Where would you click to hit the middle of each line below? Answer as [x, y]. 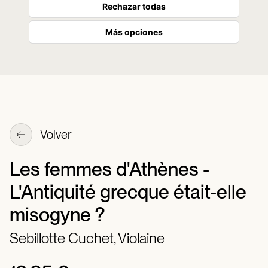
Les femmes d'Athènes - [109, 169]
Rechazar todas [134, 6]
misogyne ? [57, 214]
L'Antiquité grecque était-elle [128, 192]
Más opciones [134, 32]
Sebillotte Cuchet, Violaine [87, 238]
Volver [55, 135]
